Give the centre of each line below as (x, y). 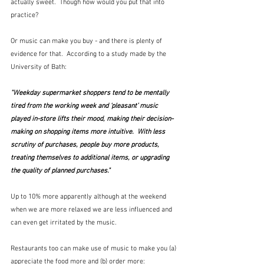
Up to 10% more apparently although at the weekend (89, 197)
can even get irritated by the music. (65, 222)
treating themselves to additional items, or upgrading (91, 158)
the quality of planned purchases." (60, 171)
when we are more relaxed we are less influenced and (92, 209)
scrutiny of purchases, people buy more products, (86, 145)
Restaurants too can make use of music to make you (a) (94, 248)
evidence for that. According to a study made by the (89, 54)
